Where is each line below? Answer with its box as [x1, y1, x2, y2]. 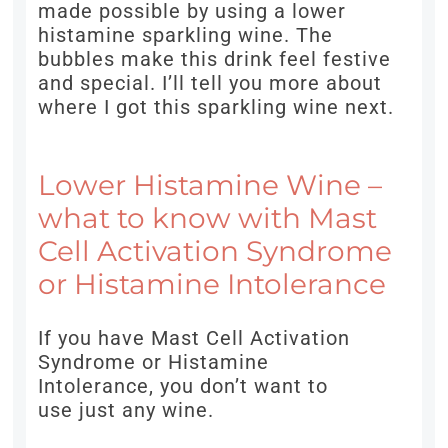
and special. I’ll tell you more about [38, 71, 383, 96]
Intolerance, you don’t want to [38, 374, 329, 399]
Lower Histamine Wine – [38, 168, 383, 203]
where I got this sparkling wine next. [38, 95, 395, 120]
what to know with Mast [38, 201, 378, 236]
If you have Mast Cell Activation [38, 326, 351, 351]
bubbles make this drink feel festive [38, 47, 392, 72]
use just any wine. [38, 398, 215, 423]
